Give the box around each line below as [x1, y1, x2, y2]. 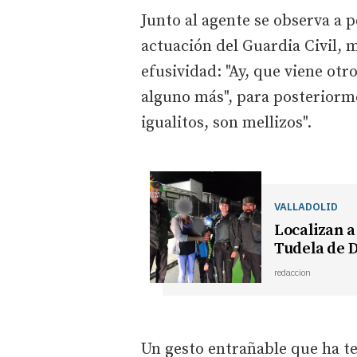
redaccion [273, 266, 311, 278]
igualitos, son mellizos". [141, 112, 312, 133]
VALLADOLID [273, 198, 338, 214]
